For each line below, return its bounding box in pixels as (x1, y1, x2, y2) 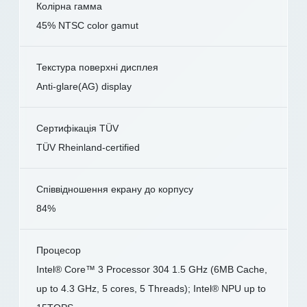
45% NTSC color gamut (36, 19, 138, 31)
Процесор (36, 244, 81, 256)
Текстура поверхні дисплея (36, 61, 158, 73)
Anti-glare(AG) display (36, 80, 132, 92)
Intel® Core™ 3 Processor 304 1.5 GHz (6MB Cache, (36, 263, 267, 275)
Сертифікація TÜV (36, 122, 119, 134)
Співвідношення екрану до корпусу (36, 183, 193, 195)
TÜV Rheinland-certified (36, 141, 140, 153)
